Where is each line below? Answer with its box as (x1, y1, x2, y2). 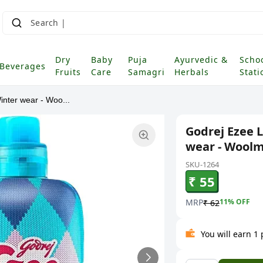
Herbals (174, 66, 210, 77)
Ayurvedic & (174, 54, 228, 65)
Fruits (55, 66, 81, 77)
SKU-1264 (186, 159, 219, 170)
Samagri (128, 66, 166, 77)
